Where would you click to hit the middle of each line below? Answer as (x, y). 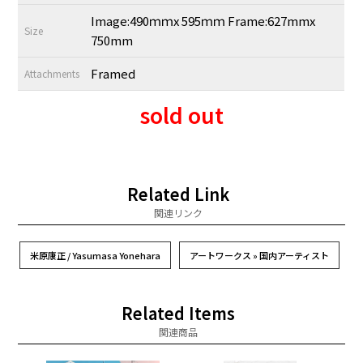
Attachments (52, 74)
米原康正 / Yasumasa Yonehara (95, 256)
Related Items (178, 314)
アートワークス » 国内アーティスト (259, 256)
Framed (113, 74)
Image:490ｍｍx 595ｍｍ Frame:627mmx (203, 21)
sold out (181, 115)
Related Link (178, 194)
